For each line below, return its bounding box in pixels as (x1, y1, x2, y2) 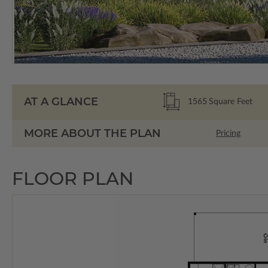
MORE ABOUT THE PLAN (24, 126, 161, 140)
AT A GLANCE (24, 95, 98, 109)
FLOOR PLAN (12, 167, 133, 190)
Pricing (216, 129, 241, 138)
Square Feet (208, 97, 252, 106)
